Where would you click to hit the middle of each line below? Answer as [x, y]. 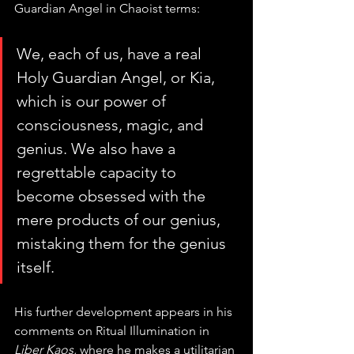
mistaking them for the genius [123, 244]
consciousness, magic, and [112, 125]
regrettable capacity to [98, 173]
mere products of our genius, [121, 220]
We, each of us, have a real [111, 54]
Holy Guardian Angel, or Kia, [118, 78]
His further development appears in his [125, 312]
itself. [36, 267]
